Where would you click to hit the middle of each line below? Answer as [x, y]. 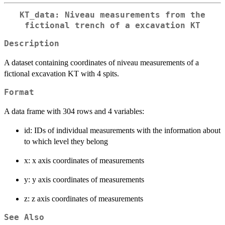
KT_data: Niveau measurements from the [113, 15]
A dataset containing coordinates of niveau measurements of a [101, 63]
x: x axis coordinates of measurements [84, 161]
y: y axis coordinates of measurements [84, 180]
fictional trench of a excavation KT [113, 25]
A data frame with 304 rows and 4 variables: [74, 111]
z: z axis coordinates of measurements [84, 199]
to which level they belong [66, 142]
